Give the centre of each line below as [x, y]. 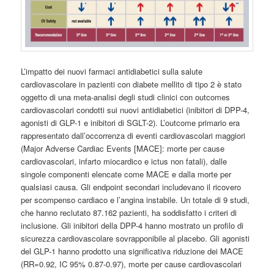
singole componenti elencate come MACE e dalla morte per [126, 174]
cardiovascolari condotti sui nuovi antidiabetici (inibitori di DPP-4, [135, 109]
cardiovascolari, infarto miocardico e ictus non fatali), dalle [124, 161]
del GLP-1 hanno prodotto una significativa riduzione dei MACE [132, 251]
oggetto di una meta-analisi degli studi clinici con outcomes [126, 97]
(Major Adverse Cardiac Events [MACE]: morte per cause [123, 148]
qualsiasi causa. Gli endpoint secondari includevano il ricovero [131, 187]
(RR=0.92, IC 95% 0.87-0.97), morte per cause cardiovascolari [131, 264]
